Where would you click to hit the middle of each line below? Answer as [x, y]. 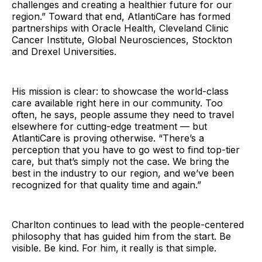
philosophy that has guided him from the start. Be [121, 237]
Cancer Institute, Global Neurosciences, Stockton [122, 40]
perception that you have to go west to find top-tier [126, 150]
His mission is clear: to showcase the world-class [120, 92]
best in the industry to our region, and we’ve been [123, 173]
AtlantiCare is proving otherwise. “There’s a [108, 138]
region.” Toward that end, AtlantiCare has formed [121, 17]
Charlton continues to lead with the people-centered [128, 225]
